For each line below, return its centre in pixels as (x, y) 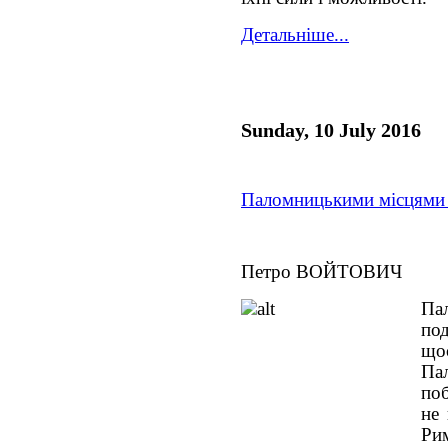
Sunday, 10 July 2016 (331, 129)
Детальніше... (295, 34)
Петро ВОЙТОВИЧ (321, 271)
